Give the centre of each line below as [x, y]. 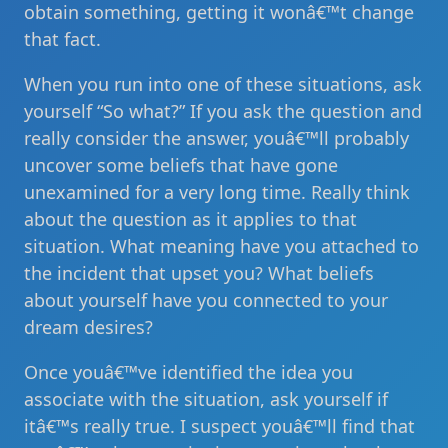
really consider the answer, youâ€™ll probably [216, 138]
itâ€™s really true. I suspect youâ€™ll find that [219, 426]
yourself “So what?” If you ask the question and [223, 111]
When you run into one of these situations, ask [223, 84]
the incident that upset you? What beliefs [199, 273]
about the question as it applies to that [190, 219]
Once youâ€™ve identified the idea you [188, 372]
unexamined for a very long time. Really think [217, 192]
